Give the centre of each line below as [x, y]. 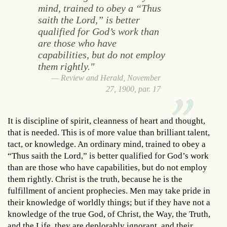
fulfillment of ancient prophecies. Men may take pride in [109, 191]
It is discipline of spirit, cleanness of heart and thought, [106, 121]
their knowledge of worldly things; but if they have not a [109, 202]
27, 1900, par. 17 [134, 89]
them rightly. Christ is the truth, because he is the [95, 179]
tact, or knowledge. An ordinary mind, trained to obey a [107, 144]
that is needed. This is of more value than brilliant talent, [109, 132]
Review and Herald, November [111, 78]
